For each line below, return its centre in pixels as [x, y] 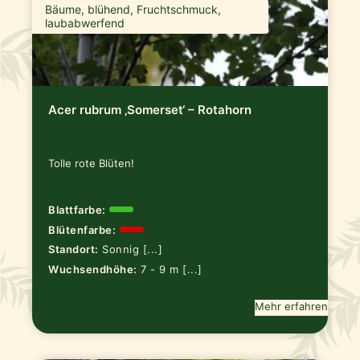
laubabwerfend [85, 23]
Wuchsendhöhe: [93, 270]
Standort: [74, 250]
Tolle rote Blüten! [92, 164]
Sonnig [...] [133, 250]
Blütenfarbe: [82, 229]
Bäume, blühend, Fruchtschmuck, [133, 10]
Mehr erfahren [291, 307]
